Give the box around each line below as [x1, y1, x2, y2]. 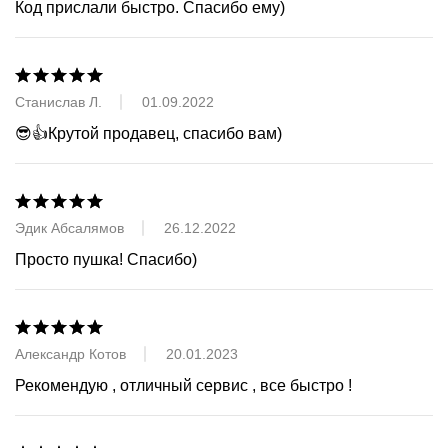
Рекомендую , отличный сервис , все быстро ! [15, 376, 352, 394]
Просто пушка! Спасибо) [15, 250, 197, 268]
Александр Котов [15, 345, 126, 362]
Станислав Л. [15, 93, 102, 110]
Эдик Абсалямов [15, 219, 124, 236]
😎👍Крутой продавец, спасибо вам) [15, 124, 282, 142]
